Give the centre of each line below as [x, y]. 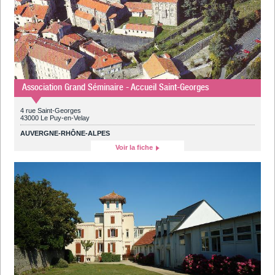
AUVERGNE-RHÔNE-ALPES [65, 133]
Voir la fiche [135, 147]
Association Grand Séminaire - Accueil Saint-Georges [116, 87]
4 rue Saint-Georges [51, 110]
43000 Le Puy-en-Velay [55, 118]
